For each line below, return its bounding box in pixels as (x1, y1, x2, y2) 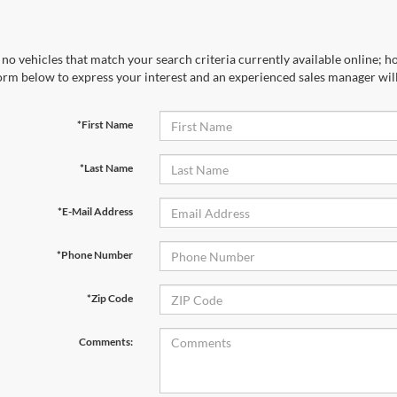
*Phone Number (56, 248, 133, 261)
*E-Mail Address (57, 205, 133, 218)
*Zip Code (86, 292, 133, 305)
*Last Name (79, 161, 133, 175)
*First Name (76, 118, 133, 131)
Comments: (78, 335, 133, 348)
